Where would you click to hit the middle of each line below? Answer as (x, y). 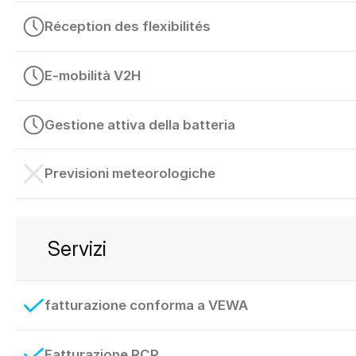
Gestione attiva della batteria (139, 124)
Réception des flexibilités (127, 27)
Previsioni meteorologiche (130, 174)
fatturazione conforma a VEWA (146, 305)
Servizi (77, 249)
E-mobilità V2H (92, 75)
